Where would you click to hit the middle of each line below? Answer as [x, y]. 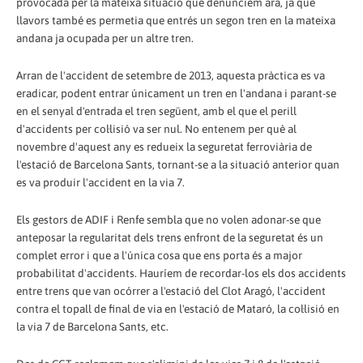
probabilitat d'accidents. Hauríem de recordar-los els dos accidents [181, 273]
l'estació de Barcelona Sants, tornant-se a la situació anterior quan [178, 164]
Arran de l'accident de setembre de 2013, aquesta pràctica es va [171, 75]
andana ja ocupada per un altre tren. [105, 38]
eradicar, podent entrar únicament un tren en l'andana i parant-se [176, 93]
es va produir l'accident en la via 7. [100, 182]
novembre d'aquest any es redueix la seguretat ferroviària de [164, 146]
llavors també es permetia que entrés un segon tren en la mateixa [176, 20]
